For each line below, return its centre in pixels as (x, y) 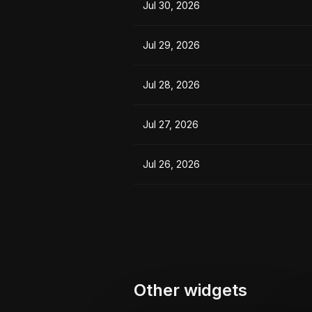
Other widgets (190, 290)
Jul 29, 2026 (171, 45)
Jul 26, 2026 (171, 164)
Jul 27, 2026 (171, 124)
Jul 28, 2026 (171, 85)
